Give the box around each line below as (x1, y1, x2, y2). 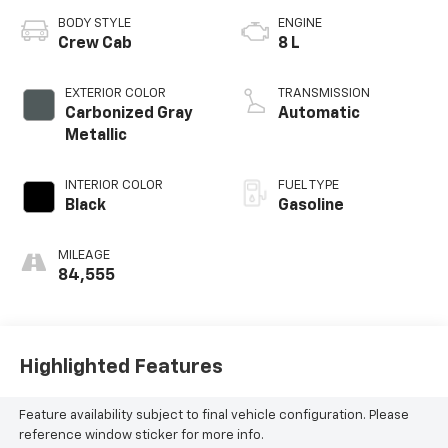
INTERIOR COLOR (64, 178, 163, 192)
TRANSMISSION (278, 86, 370, 100)
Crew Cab (57, 35, 132, 52)
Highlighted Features (18, 357, 223, 378)
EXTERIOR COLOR (64, 86, 166, 100)
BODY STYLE (57, 16, 131, 30)
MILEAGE (57, 248, 110, 262)
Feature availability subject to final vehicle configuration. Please (18, 409, 409, 423)
